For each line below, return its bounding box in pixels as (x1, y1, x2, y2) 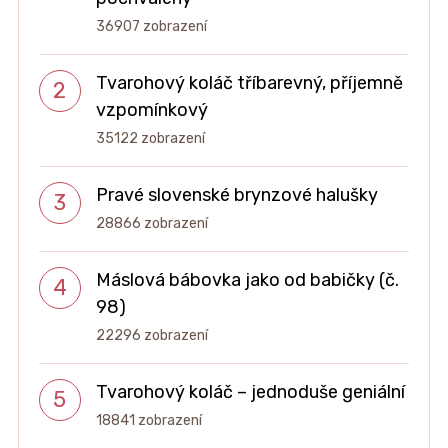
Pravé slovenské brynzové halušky (95, 184, 378, 207)
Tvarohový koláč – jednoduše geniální (95, 381, 405, 404)
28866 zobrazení (95, 215, 208, 233)
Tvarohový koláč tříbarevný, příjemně (95, 72, 403, 95)
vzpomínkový (95, 99, 208, 122)
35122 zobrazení (95, 130, 205, 148)
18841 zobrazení (95, 412, 202, 430)
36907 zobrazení (95, 18, 207, 36)
